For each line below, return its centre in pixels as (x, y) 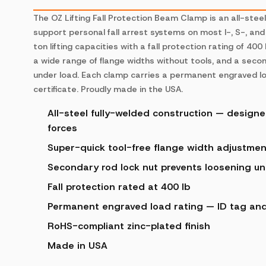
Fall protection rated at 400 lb (119, 186)
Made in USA (77, 245)
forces (62, 128)
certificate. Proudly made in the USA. (108, 89)
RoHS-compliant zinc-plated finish (129, 226)
